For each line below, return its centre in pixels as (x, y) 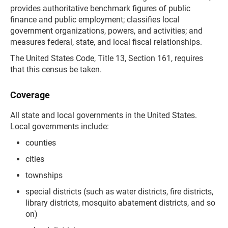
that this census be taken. (56, 69)
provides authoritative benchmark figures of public (100, 8)
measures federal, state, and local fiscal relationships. (106, 42)
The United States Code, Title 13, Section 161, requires (107, 58)
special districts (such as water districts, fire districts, (119, 192)
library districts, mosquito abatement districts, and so (120, 203)
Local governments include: (60, 126)
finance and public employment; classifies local (95, 20)
